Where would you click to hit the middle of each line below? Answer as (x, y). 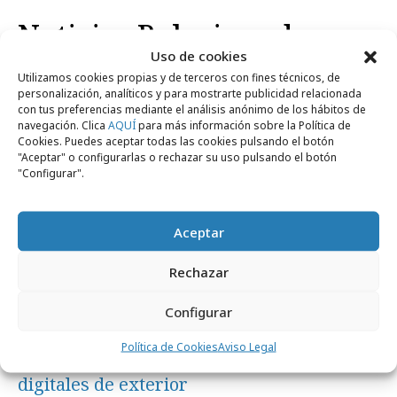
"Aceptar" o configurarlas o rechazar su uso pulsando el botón (177, 157)
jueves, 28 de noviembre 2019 (95, 330)
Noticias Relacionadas (170, 35)
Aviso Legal (247, 346)
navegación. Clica (63, 125)
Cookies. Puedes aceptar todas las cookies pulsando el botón (176, 141)
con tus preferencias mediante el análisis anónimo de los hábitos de (192, 109)
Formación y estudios (106, 99)
